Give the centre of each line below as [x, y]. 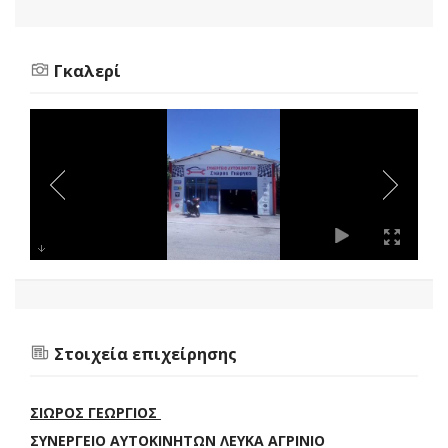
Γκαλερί [85, 71]
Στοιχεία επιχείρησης [143, 353]
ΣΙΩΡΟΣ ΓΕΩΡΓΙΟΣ [95, 413]
